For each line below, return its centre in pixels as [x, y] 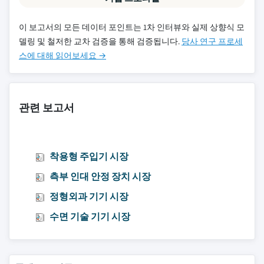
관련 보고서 [47, 108]
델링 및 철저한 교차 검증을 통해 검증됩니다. [100, 41]
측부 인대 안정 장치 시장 [100, 176]
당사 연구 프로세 [212, 41]
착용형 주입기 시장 [89, 156]
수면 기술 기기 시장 [90, 217]
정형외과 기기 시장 [89, 197]
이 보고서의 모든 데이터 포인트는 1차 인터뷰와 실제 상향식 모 [132, 27]
